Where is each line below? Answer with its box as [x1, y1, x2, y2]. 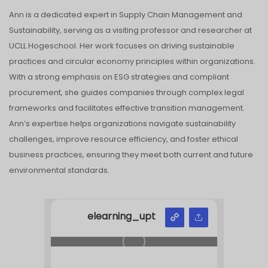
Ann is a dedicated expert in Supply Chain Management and [9, 8, 242, 20]
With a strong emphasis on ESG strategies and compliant [9, 71, 229, 83]
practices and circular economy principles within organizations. [9, 55, 255, 67]
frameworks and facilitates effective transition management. [9, 102, 245, 114]
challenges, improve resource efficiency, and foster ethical [9, 133, 238, 145]
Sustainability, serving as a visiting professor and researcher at [9, 24, 252, 36]
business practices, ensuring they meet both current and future [9, 148, 253, 160]
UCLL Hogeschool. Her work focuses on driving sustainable [9, 39, 234, 51]
